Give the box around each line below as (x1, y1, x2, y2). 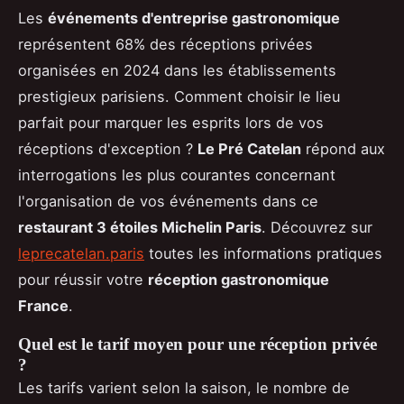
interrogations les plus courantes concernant (18, 165, 335, 184)
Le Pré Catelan (197, 139, 301, 158)
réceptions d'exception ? (18, 139, 197, 158)
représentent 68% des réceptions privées (18, 34, 313, 53)
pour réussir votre (18, 270, 148, 289)
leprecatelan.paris (18, 243, 144, 262)
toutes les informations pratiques (144, 243, 382, 262)
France (18, 296, 69, 315)
